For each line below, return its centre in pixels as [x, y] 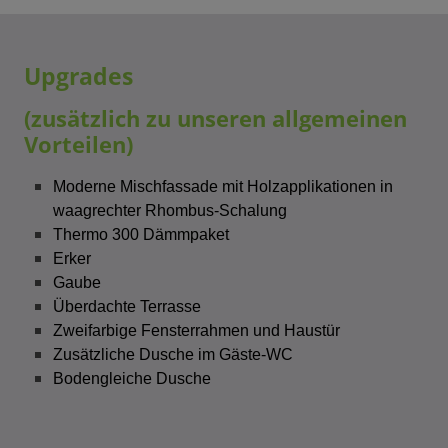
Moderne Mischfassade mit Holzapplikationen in [222, 187]
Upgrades [78, 76]
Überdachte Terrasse [126, 307]
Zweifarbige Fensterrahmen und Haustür [196, 331]
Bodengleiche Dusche [131, 379]
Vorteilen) [78, 145]
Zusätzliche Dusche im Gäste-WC [172, 355]
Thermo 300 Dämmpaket [140, 235]
